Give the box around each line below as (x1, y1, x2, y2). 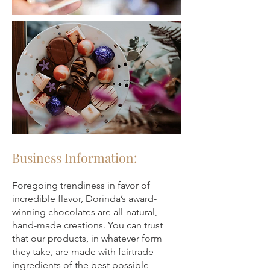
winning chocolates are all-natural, (12, 206, 157, 218)
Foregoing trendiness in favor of (12, 180, 150, 191)
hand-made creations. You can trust (12, 219, 163, 231)
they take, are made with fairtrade (12, 246, 154, 257)
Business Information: (12, 149, 137, 166)
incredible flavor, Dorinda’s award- (12, 193, 157, 204)
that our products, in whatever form (12, 233, 162, 244)
